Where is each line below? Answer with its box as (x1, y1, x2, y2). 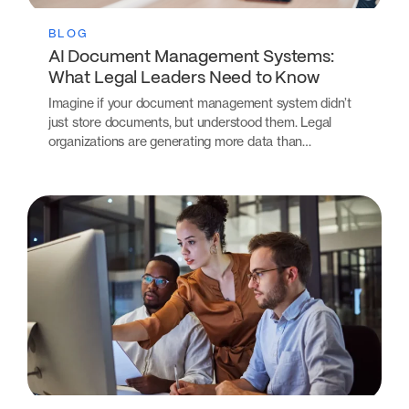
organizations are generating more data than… (47, 132, 311, 149)
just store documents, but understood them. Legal (47, 113, 332, 130)
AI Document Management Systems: (47, 48, 334, 66)
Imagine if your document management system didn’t (47, 94, 351, 110)
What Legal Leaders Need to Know (47, 69, 320, 87)
